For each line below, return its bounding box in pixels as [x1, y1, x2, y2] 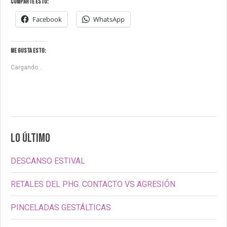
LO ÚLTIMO [11, 131, 50, 146]
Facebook [32, 15, 62, 24]
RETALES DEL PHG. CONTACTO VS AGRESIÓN [11, 179, 175, 190]
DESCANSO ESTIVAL [11, 156, 85, 166]
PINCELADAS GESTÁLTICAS [11, 203, 111, 213]
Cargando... [11, 64, 43, 71]
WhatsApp [93, 15, 125, 24]
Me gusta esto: [11, 47, 46, 55]
